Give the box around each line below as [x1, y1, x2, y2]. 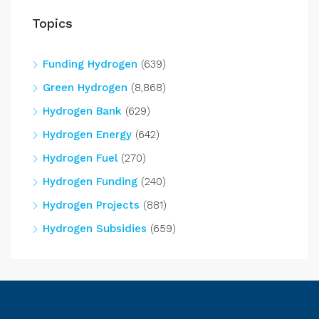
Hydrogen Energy [43, 128, 132, 142]
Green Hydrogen [43, 81, 127, 95]
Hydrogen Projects [43, 199, 140, 212]
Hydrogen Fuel [43, 152, 117, 165]
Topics [32, 16, 73, 31]
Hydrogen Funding [43, 175, 137, 189]
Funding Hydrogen [43, 58, 137, 71]
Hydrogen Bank [43, 105, 122, 118]
